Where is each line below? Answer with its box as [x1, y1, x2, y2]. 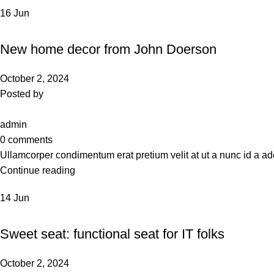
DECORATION [6, 24, 55, 32]
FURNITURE [6, 209, 49, 217]
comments [8, 135, 53, 145]
